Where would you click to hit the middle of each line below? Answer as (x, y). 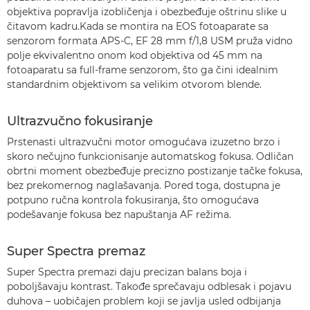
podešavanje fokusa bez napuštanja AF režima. (119, 215)
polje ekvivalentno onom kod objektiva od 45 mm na (135, 55)
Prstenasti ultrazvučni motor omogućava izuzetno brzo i (144, 142)
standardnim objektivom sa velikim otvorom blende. (134, 84)
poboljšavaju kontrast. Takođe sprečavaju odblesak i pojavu (149, 286)
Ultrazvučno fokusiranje (80, 121)
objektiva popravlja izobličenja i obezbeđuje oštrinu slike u (147, 12)
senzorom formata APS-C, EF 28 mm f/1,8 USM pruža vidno (150, 41)
